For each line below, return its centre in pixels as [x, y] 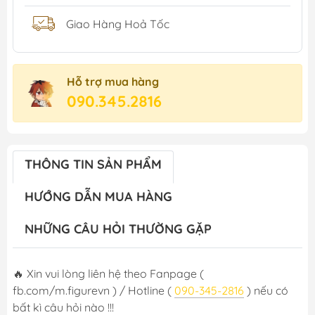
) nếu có [266, 291]
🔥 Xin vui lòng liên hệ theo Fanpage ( [108, 274]
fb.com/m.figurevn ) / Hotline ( [94, 291]
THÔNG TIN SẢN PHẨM [93, 165]
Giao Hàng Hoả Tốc [118, 24]
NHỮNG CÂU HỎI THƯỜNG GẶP [118, 229]
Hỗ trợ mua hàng [113, 82]
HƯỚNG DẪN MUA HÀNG [98, 197]
